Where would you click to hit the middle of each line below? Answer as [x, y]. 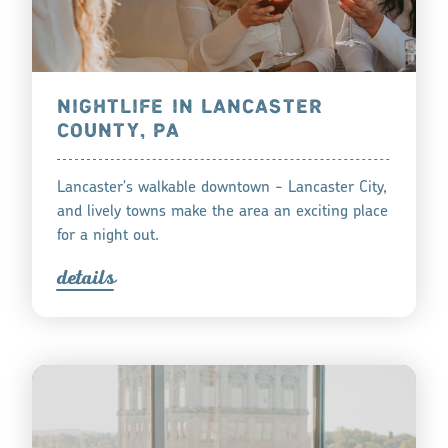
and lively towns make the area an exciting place [222, 212]
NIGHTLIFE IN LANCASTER [189, 108]
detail [80, 278]
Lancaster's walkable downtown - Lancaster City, [221, 188]
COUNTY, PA [118, 132]
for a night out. [107, 236]
